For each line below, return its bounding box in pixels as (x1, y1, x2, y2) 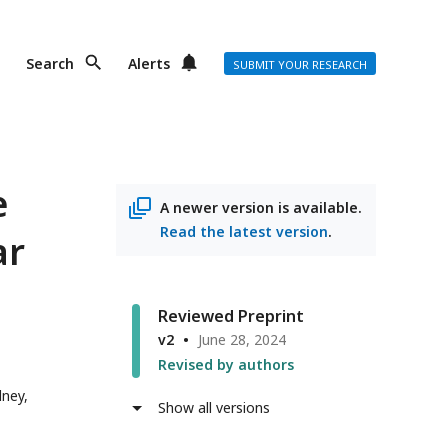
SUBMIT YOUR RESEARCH (233, 57, 367, 72)
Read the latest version (160, 222, 328, 241)
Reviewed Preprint (158, 305, 304, 327)
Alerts (128, 54, 170, 73)
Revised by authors (158, 355, 294, 374)
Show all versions (158, 398, 270, 417)
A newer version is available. (160, 198, 362, 217)
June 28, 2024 (198, 330, 286, 349)
